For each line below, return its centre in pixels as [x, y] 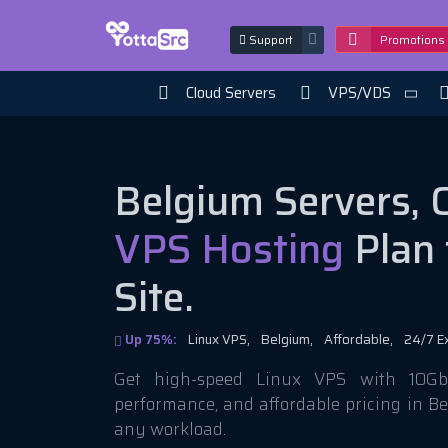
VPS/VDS [359, 93]
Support [270, 39]
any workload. [170, 428]
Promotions [413, 40]
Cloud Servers [230, 93]
